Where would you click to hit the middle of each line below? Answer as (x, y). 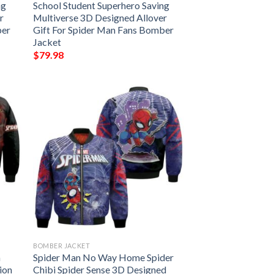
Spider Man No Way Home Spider (104, 257)
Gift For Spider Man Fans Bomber (104, 29)
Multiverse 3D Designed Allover (100, 17)
